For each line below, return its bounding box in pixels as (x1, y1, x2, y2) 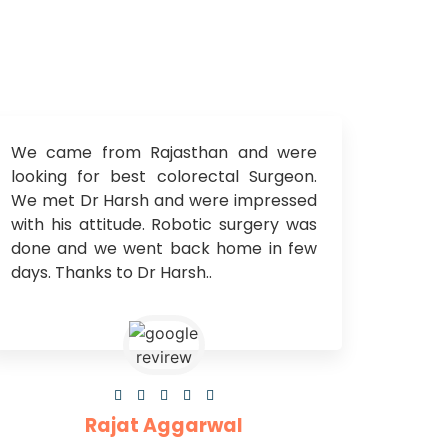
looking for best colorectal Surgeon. (10, 165, 317, 189)
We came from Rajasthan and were (10, 141, 317, 165)
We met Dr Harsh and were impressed (10, 189, 317, 213)
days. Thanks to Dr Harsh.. (10, 261, 212, 285)
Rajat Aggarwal (84, 411, 243, 439)
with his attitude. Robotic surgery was (10, 213, 317, 237)
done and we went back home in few (10, 237, 317, 261)
